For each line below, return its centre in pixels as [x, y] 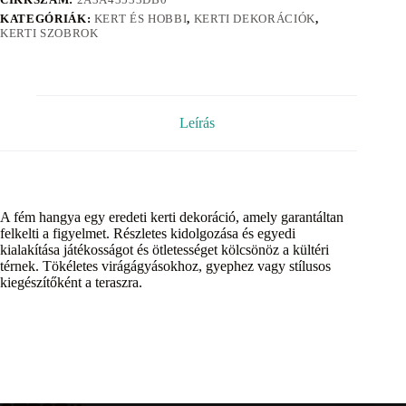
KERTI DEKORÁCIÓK [254, 19]
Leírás [197, 123]
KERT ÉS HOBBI [140, 19]
